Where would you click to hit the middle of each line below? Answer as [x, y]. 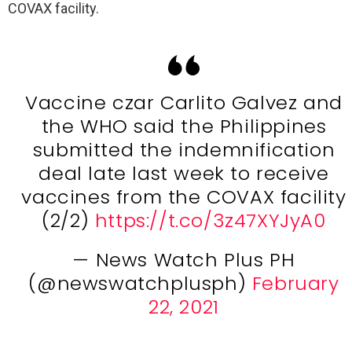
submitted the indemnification [184, 149]
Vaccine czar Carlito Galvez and [184, 102]
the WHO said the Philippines [184, 126]
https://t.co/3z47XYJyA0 [210, 220]
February [295, 283]
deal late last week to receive [184, 173]
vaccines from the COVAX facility [184, 196]
